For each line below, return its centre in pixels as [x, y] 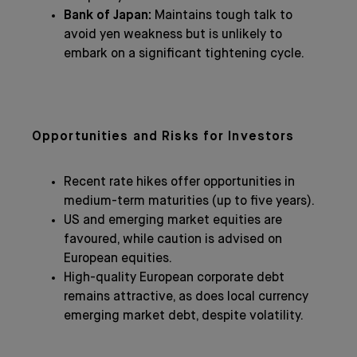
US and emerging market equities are [173, 221]
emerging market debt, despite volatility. [184, 316]
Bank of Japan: [108, 16]
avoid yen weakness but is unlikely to [173, 35]
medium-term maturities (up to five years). [189, 202]
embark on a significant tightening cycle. [184, 54]
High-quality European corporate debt [174, 278]
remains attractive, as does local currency [186, 297]
